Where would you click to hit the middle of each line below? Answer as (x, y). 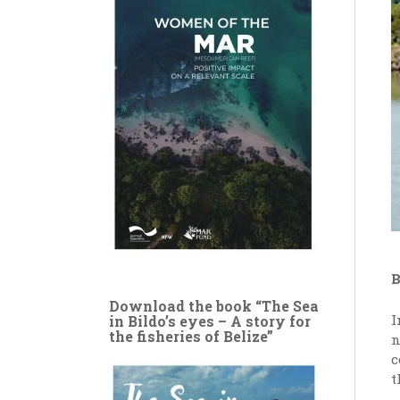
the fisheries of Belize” (191, 336)
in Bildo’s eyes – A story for (210, 321)
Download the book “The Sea (214, 306)
